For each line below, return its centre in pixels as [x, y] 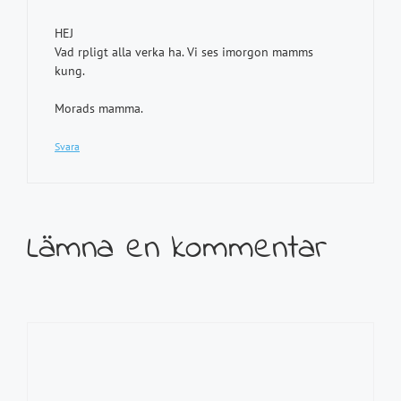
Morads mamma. [99, 108]
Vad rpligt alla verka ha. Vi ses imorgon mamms [184, 52]
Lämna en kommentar [177, 249]
